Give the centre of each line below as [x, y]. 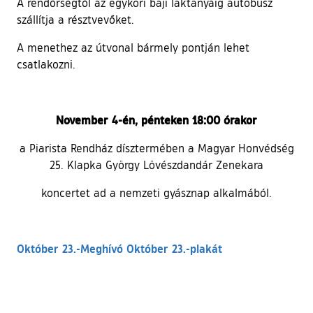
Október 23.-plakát [174, 249]
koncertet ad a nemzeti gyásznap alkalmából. [156, 193]
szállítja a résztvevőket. [75, 20]
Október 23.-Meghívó [70, 249]
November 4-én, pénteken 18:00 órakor [156, 120]
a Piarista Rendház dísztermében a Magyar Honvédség [156, 148]
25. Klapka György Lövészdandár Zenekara [156, 165]
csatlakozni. [46, 65]
